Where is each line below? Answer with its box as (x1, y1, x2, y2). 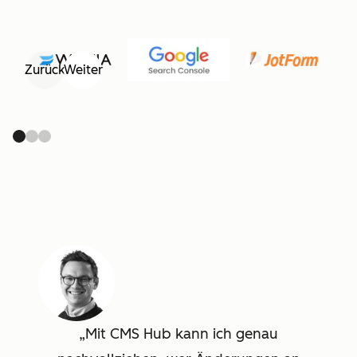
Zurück (24, 61, 65, 77)
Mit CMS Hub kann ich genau (85, 324, 278, 343)
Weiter (63, 61, 103, 77)
